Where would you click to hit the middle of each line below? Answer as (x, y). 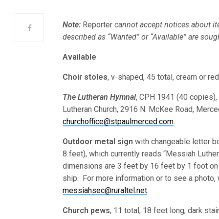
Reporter (98, 25)
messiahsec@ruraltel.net (105, 190)
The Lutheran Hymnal (99, 97)
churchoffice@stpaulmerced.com (118, 121)
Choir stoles (85, 77)
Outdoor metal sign (98, 142)
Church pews (87, 210)
